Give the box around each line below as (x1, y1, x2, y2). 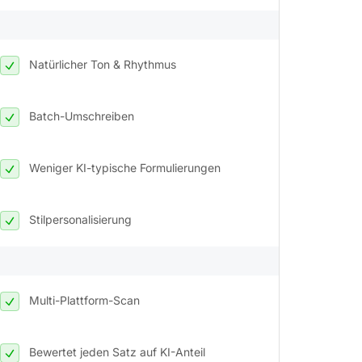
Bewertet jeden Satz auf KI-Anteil (29, 344, 205, 359)
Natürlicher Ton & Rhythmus (29, 57, 176, 71)
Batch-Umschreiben (29, 108, 134, 123)
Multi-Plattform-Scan (29, 293, 140, 307)
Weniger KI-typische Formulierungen (29, 160, 221, 175)
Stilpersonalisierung (29, 212, 132, 226)
